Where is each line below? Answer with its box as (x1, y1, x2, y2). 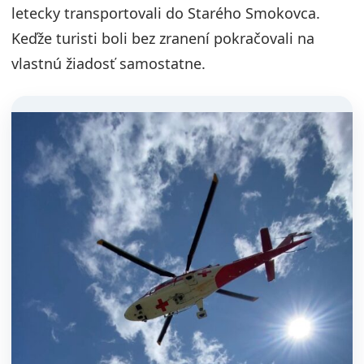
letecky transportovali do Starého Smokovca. (11, 3, 320, 23)
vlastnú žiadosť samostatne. (11, 54, 206, 73)
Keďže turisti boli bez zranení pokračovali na (11, 28, 314, 48)
